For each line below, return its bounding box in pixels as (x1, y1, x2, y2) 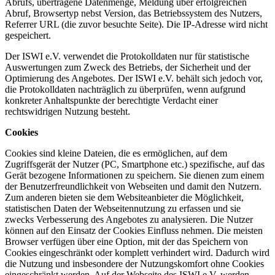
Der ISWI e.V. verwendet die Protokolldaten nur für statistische (5, 51, 249, 62)
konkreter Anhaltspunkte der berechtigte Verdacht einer (5, 95, 218, 106)
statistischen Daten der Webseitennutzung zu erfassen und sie (5, 203, 241, 214)
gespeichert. (5, 30, 51, 41)
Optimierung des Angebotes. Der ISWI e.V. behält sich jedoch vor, (5, 73, 263, 84)
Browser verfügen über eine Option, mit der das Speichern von (5, 236, 248, 247)
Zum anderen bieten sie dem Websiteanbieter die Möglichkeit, (5, 192, 244, 203)
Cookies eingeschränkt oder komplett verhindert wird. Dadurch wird (5, 247, 269, 258)
